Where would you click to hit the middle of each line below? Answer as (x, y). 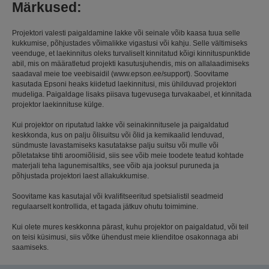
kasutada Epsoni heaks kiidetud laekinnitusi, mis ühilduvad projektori (124, 84)
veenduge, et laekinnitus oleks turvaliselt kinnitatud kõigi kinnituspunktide (131, 53)
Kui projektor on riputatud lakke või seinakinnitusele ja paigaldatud (120, 125)
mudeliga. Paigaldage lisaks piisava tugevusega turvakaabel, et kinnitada (132, 94)
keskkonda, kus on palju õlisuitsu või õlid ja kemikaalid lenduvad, (118, 135)
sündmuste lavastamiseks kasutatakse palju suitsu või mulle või (115, 145)
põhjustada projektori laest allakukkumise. (80, 176)
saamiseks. (30, 247)
